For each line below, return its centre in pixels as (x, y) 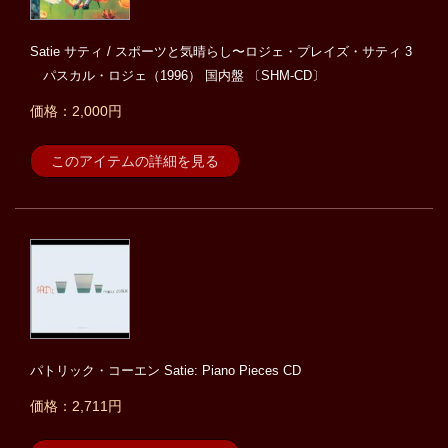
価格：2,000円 (76, 111)
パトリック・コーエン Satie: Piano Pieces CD (165, 371)
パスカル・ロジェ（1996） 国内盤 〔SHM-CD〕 (177, 76)
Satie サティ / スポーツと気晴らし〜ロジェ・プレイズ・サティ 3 (221, 52)
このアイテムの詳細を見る (135, 161)
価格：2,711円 (76, 406)
